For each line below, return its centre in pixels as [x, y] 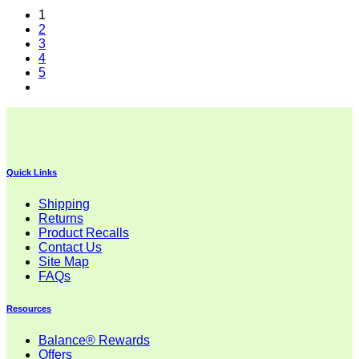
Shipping [64, 204]
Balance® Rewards [94, 340]
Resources [29, 308]
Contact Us [70, 247]
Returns [61, 218]
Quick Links [32, 172]
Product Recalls [84, 232]
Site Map [64, 261]
